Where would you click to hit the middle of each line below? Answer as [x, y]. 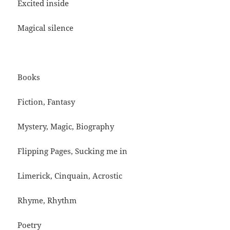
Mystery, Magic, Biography [66, 127]
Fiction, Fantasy [46, 102]
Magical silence [46, 28]
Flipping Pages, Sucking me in [73, 151]
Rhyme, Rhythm [47, 200]
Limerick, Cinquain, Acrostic [70, 176]
